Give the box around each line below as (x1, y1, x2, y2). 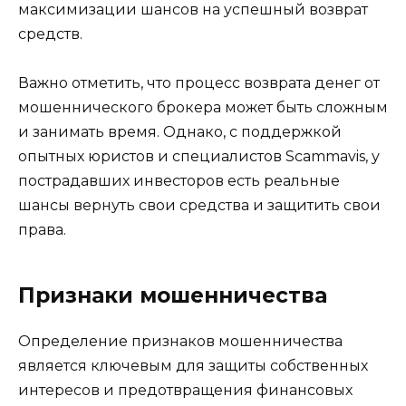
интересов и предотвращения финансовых (18, 381, 353, 399)
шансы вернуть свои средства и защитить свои (18, 196, 381, 214)
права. (18, 220, 66, 238)
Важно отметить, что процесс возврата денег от (18, 73, 380, 92)
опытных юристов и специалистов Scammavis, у (18, 147, 380, 165)
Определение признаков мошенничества (18, 332, 343, 350)
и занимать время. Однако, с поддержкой (18, 122, 342, 140)
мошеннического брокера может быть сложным (18, 98, 388, 116)
